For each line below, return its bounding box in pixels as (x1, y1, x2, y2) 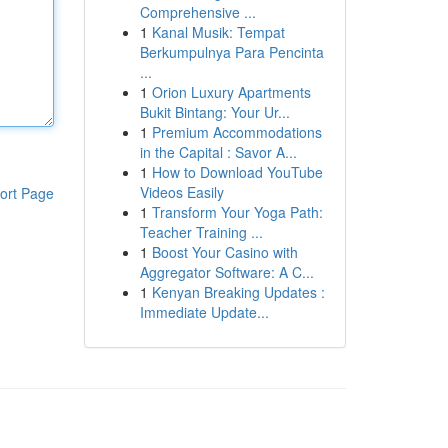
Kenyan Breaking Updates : (151, 282, 325, 302)
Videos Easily (139, 182, 224, 202)
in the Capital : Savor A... (139, 142, 297, 162)
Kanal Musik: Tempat (151, 22, 285, 42)
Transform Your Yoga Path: (151, 202, 323, 222)
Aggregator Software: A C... (139, 262, 314, 282)
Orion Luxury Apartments (151, 82, 311, 102)
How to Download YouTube (151, 162, 323, 182)
